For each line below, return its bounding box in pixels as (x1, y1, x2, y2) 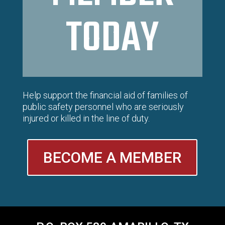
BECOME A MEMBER (43, 148, 182, 166)
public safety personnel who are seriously (22, 101, 184, 112)
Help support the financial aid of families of (22, 89, 188, 100)
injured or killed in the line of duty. (22, 113, 150, 124)
